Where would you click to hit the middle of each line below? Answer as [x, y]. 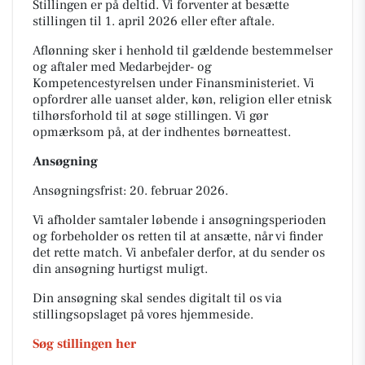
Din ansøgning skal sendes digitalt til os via [157, 298]
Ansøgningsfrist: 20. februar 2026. [130, 191]
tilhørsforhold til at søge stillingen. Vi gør [150, 116]
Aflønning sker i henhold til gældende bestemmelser [182, 51]
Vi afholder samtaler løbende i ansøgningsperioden [179, 220]
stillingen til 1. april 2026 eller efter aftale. [154, 21]
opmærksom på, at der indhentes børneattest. [162, 132]
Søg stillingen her [84, 344]
